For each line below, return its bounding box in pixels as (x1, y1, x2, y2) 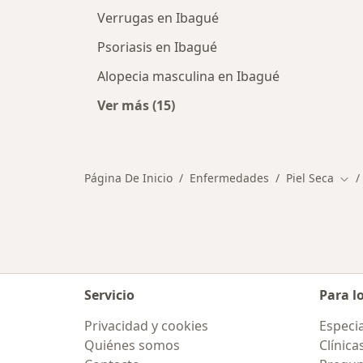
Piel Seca (286, 170, 334, 186)
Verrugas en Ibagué (97, 9, 219, 27)
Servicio (84, 286, 135, 304)
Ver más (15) (97, 96, 175, 114)
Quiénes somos (84, 336, 180, 354)
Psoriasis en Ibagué (97, 38, 217, 56)
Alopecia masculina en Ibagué (97, 67, 280, 85)
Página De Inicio (84, 170, 173, 186)
